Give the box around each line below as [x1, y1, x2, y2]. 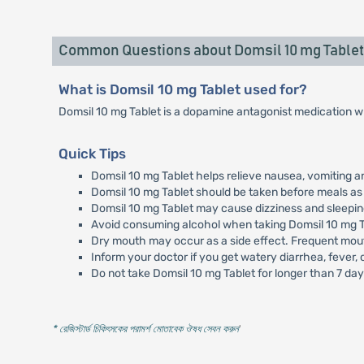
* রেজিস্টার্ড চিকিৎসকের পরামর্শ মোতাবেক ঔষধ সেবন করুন [51, 323, 239, 336]
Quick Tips [58, 145, 126, 162]
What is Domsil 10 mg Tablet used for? [58, 81, 307, 97]
